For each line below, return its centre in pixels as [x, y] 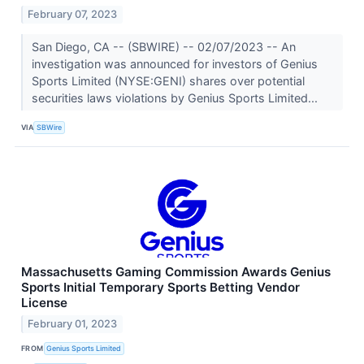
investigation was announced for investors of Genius [174, 64]
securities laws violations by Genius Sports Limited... [176, 98]
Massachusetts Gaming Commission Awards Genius [176, 272]
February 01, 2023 [73, 324]
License [44, 303]
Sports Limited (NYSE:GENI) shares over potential [168, 81]
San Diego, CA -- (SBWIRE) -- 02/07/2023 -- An [163, 47]
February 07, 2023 [73, 15]
